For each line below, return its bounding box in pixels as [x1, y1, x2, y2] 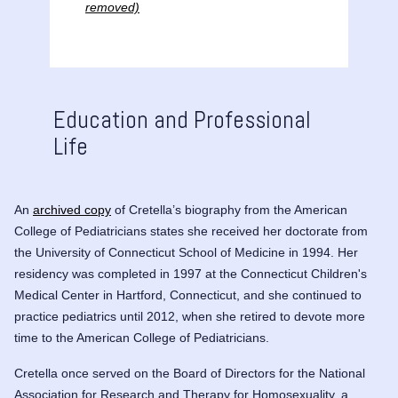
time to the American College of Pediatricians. [14, 330, 269, 345]
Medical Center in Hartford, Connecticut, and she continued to [14, 288, 362, 302]
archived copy [33, 203, 111, 217]
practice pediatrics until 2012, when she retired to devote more [14, 309, 365, 323]
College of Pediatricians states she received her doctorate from [14, 224, 368, 238]
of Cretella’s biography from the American [111, 203, 347, 217]
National [319, 366, 365, 380]
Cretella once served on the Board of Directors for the [14, 366, 319, 380]
